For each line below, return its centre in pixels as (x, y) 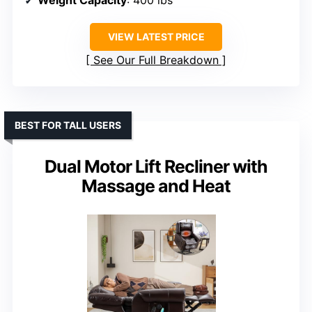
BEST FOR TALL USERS (68, 125)
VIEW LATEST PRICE (156, 37)
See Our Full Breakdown (156, 60)
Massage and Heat (156, 186)
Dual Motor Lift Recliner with (156, 167)
